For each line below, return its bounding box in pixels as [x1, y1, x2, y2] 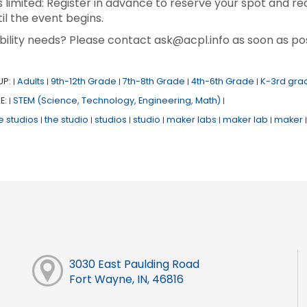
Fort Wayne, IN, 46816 [69, 271, 184, 288]
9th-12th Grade [50, 75, 116, 88]
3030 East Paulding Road [69, 256, 199, 273]
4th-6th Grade [191, 75, 254, 88]
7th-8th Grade [122, 75, 185, 88]
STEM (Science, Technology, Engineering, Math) [12, 95, 221, 107]
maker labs [166, 114, 217, 126]
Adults [16, 75, 45, 88]
